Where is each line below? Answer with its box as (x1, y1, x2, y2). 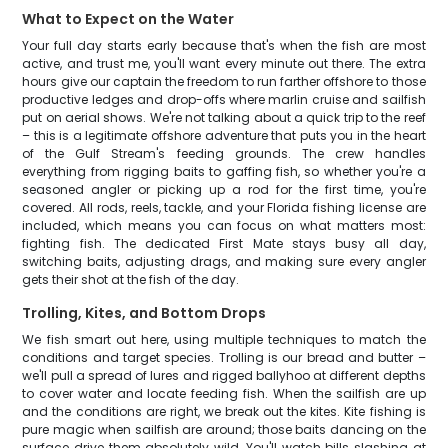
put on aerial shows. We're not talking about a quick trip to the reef (22, 109, 426, 126)
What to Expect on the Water (22, 9, 235, 29)
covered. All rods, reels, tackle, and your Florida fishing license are (22, 199, 426, 216)
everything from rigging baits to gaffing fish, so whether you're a (22, 163, 426, 180)
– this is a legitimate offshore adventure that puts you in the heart (22, 127, 426, 144)
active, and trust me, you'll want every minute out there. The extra (22, 55, 426, 72)
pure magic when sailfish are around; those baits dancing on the (22, 421, 426, 438)
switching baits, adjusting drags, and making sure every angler (22, 253, 426, 270)
